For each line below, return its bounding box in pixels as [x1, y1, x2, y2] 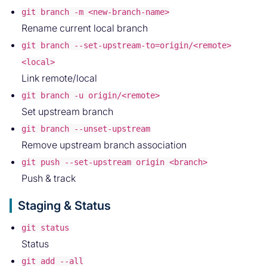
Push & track [21, 172, 76, 185]
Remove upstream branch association [21, 139, 187, 151]
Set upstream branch [21, 105, 113, 118]
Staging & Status [18, 198, 111, 213]
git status [21, 223, 69, 233]
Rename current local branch [21, 22, 148, 35]
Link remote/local [21, 72, 97, 85]
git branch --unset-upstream [21, 124, 150, 134]
